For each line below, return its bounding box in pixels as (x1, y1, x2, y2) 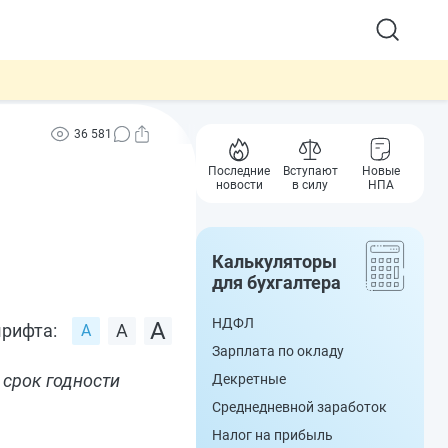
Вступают (282, 164, 338, 178)
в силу (292, 178, 328, 192)
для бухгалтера (212, 272, 341, 293)
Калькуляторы (212, 251, 337, 272)
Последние (208, 164, 271, 178)
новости (215, 178, 263, 192)
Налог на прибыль (212, 427, 333, 443)
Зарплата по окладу (212, 343, 344, 359)
